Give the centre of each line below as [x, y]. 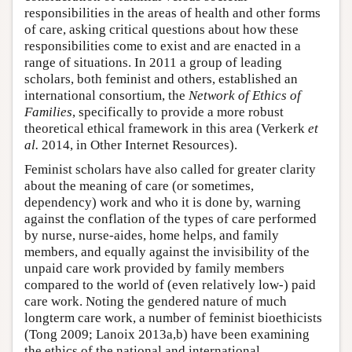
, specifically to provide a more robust [178, 112]
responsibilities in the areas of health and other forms [172, 13]
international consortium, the [106, 96]
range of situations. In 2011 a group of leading [153, 63]
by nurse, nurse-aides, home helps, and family [152, 236]
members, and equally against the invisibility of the [167, 252]
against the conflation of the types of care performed [170, 219]
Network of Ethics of [245, 96]
